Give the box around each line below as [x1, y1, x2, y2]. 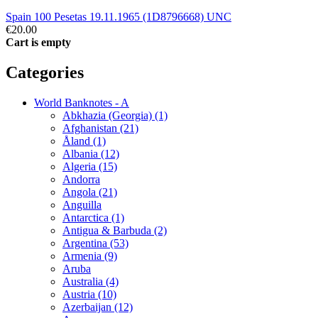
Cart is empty [6, 35, 71, 48]
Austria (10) [62, 287, 116, 300]
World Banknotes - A [34, 96, 129, 109]
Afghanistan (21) [62, 121, 138, 134]
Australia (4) [62, 275, 119, 287]
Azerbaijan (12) [62, 300, 133, 313]
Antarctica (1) [62, 211, 124, 224]
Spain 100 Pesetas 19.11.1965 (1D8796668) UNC [6, 10, 231, 23]
